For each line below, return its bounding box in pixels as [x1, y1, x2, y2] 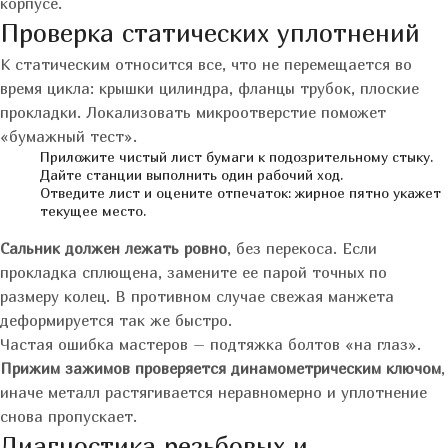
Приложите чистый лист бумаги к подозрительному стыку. [40, 148, 433, 166]
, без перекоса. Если [227, 239, 377, 258]
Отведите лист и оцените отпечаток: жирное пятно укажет [40, 184, 441, 202]
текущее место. [40, 202, 146, 220]
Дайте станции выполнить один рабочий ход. [40, 166, 343, 184]
